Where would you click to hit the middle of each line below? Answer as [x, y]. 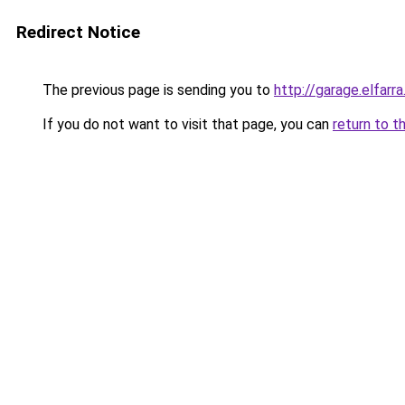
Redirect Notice [78, 32]
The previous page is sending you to [156, 90]
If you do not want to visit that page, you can [186, 124]
